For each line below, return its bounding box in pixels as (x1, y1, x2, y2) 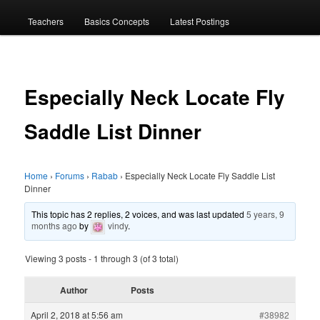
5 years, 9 (246, 208, 285, 221)
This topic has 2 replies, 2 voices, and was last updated (31, 208, 247, 221)
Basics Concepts (84, 14, 149, 27)
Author (59, 284, 88, 297)
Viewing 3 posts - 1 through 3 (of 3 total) (25, 252, 179, 265)
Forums (55, 169, 85, 182)
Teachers (27, 14, 64, 27)
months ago (31, 219, 78, 232)
